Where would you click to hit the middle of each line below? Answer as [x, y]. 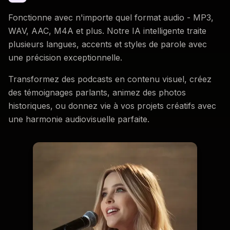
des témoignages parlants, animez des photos [97, 92]
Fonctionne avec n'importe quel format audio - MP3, [111, 17]
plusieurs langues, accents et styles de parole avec [108, 44]
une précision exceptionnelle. [65, 57]
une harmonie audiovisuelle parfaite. [79, 119]
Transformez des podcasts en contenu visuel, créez [110, 79]
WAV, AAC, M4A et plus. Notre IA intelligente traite [107, 31]
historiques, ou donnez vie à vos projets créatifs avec [112, 106]
